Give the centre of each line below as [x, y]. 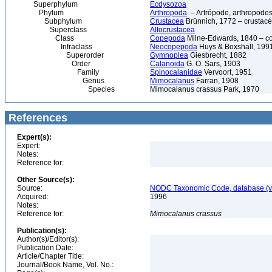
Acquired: [33, 197]
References [36, 118]
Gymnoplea [169, 55]
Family [58, 72]
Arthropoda [168, 13]
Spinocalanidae [176, 72]
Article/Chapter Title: [50, 256]
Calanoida [167, 64]
